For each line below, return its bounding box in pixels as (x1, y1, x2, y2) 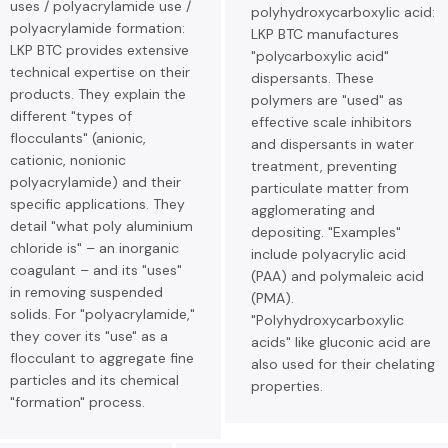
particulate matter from (251, 179, 409, 197)
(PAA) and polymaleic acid (251, 267, 424, 285)
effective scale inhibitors (251, 113, 412, 131)
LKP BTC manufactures (251, 25, 399, 43)
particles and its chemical (10, 371, 179, 389)
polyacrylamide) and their (10, 173, 181, 191)
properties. (251, 377, 323, 395)
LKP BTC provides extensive (10, 41, 189, 59)
